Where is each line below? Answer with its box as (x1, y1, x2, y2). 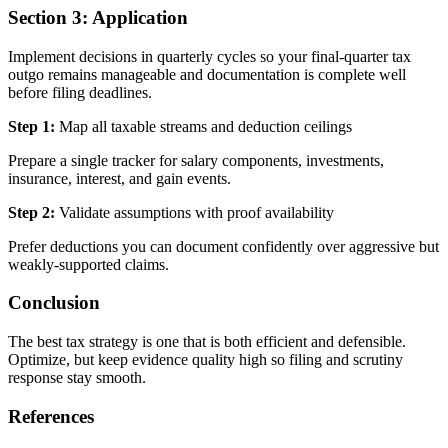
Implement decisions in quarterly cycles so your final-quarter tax (8, 47, 411, 65)
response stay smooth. (8, 369, 146, 387)
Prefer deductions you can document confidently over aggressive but (8, 237, 439, 255)
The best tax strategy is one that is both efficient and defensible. (8, 333, 406, 351)
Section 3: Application (8, 6, 188, 28)
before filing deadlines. (8, 83, 152, 101)
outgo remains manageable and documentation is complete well (8, 65, 406, 83)
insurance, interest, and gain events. (8, 169, 231, 187)
